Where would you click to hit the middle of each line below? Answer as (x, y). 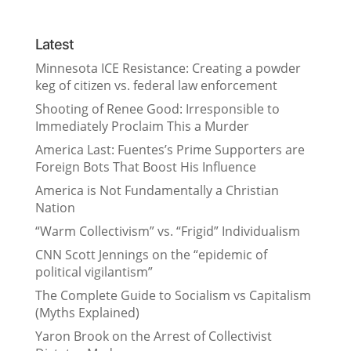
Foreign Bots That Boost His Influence (145, 167)
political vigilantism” (94, 272)
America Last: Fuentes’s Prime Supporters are (170, 150)
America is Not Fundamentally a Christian (157, 191)
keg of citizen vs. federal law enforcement (156, 86)
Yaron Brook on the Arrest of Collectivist (153, 337)
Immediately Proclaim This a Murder (142, 127)
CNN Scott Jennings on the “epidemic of (151, 255)
